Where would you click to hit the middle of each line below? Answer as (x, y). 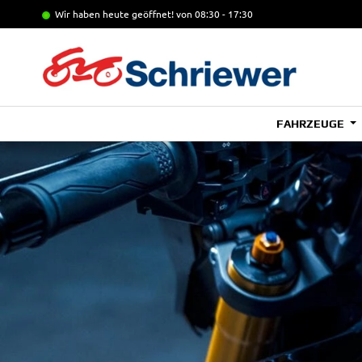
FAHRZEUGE (312, 124)
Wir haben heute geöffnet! (116, 14)
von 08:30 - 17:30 (215, 14)
